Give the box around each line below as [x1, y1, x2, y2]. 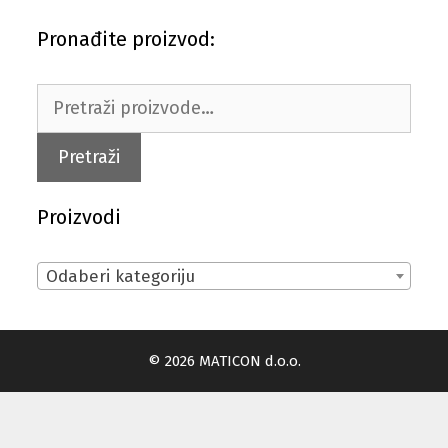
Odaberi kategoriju [46, 266, 196, 287]
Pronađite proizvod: [37, 27, 216, 51]
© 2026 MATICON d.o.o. [147, 352, 301, 370]
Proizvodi [37, 205, 122, 229]
